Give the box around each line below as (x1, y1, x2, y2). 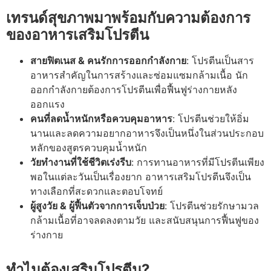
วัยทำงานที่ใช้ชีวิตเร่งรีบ (30, 156, 131, 169)
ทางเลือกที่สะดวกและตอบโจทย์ (30, 185, 163, 198)
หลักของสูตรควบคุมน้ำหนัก (30, 142, 147, 154)
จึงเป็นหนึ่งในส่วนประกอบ (155, 127, 264, 140)
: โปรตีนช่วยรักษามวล (165, 200, 259, 212)
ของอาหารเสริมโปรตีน (6, 26, 149, 44)
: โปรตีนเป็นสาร (186, 54, 254, 67)
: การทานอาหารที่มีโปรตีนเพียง (131, 156, 264, 169)
